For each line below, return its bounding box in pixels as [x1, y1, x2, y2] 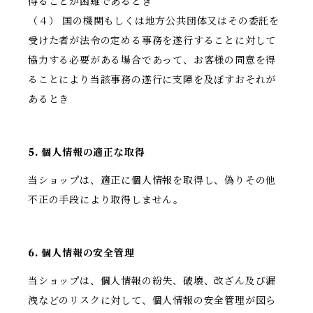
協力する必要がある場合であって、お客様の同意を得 [28, 54, 277, 67]
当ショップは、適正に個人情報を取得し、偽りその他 [28, 174, 277, 187]
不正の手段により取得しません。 [28, 194, 184, 207]
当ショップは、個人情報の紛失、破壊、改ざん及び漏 [28, 275, 277, 288]
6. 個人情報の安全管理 [28, 247, 135, 260]
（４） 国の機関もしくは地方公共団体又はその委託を [28, 15, 279, 28]
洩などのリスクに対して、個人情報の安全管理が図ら [28, 294, 277, 307]
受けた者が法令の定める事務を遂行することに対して [28, 34, 277, 48]
